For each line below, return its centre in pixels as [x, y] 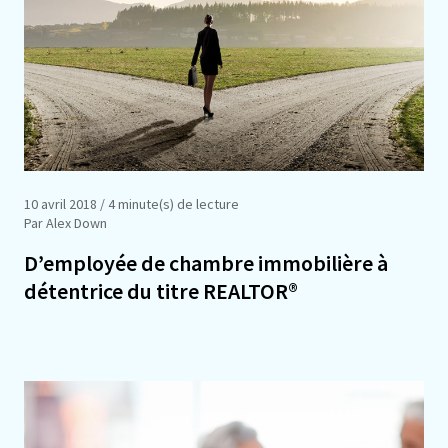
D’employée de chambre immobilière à [206, 262]
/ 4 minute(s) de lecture [168, 203]
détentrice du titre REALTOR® [161, 290]
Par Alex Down [65, 222]
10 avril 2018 [60, 203]
